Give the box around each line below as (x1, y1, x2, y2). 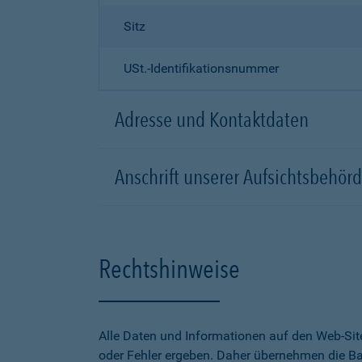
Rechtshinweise (99, 253, 240, 284)
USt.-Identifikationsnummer (124, 61, 279, 76)
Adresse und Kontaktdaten (115, 107, 309, 132)
